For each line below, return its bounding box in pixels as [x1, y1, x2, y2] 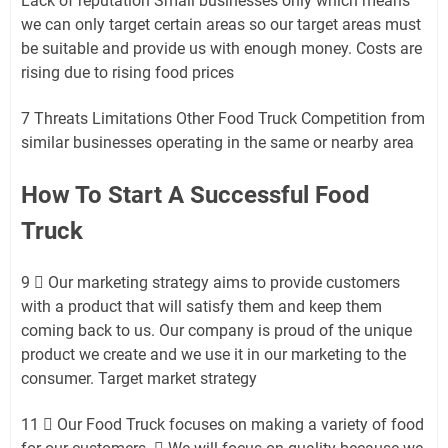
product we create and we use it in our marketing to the [21, 344, 406, 364]
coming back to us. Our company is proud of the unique [21, 320, 412, 340]
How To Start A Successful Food [21, 180, 370, 209]
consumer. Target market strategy [21, 368, 257, 388]
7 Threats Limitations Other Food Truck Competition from [21, 108, 425, 128]
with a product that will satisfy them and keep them [21, 296, 382, 316]
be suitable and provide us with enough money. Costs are [21, 38, 422, 58]
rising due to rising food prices [21, 62, 234, 82]
